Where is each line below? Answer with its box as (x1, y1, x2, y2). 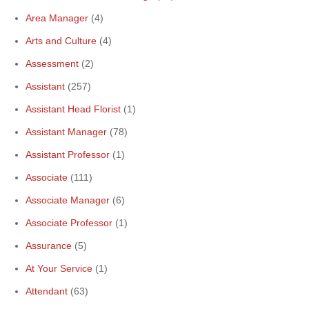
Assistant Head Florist (26, 103, 121, 114)
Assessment (26, 58, 79, 69)
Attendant (26, 286, 68, 297)
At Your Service (26, 263, 92, 274)
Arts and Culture (26, 35, 97, 46)
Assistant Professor (26, 149, 110, 160)
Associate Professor (26, 217, 112, 228)
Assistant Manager (26, 126, 107, 137)
